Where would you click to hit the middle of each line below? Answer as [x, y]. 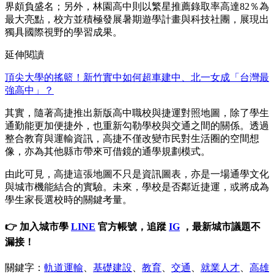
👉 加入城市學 [38, 227]
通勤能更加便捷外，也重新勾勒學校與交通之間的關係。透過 [137, 125]
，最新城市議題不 [220, 227]
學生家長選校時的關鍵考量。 [68, 199]
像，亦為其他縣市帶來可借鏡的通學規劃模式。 [108, 151]
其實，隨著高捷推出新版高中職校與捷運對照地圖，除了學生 [137, 113]
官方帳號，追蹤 [132, 227]
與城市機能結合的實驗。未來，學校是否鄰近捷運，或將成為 [137, 187]
